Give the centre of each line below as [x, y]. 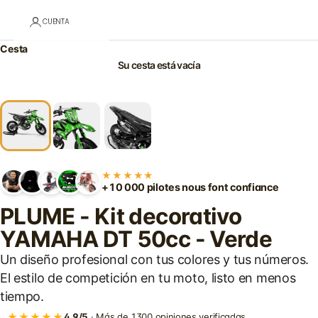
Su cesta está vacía [159, 65]
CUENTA [56, 22]
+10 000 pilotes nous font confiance [190, 187]
